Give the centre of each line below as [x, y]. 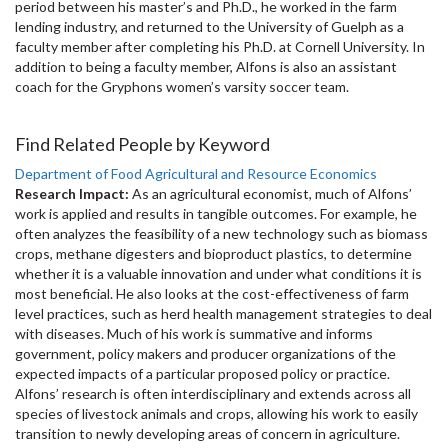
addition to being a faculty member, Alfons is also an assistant [206, 66]
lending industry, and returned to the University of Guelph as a [209, 26]
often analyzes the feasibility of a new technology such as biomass [221, 233]
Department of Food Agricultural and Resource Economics [196, 173]
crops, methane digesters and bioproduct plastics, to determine [213, 253]
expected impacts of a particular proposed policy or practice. [202, 373]
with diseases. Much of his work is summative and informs [194, 333]
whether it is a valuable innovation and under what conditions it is [218, 273]
